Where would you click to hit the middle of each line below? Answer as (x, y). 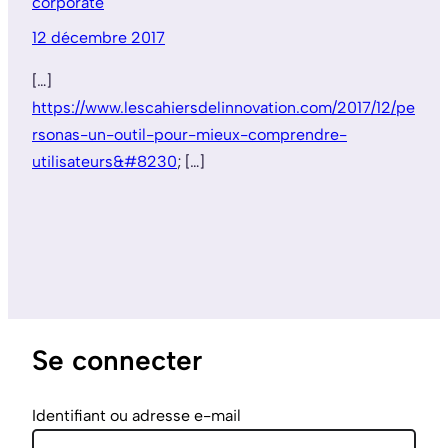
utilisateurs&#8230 (104, 161)
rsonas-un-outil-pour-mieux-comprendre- (189, 134)
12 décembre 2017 (98, 37)
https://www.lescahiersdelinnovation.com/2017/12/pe (223, 107)
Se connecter (117, 359)
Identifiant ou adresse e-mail (136, 415)
